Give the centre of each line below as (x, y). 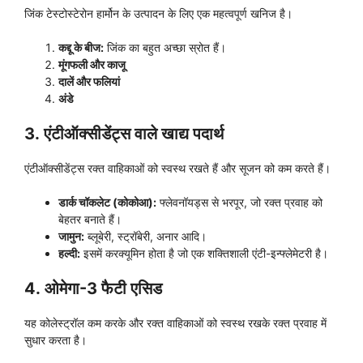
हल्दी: (69, 254)
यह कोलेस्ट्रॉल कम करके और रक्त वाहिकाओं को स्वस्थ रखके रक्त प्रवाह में (175, 323)
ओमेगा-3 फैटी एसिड (103, 289)
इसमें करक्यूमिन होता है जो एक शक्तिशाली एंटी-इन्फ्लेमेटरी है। (204, 254)
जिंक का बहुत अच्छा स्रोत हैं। (165, 48)
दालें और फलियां (89, 82)
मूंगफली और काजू (92, 65)
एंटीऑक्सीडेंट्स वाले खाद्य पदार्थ (134, 134)
